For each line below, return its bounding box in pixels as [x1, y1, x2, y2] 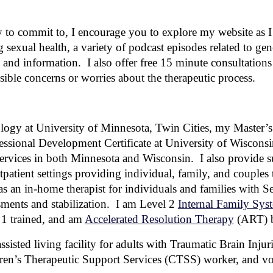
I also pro [193, 152, 244, 165]
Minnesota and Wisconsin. [70, 152, 194, 165]
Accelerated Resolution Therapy [84, 213, 234, 225]
